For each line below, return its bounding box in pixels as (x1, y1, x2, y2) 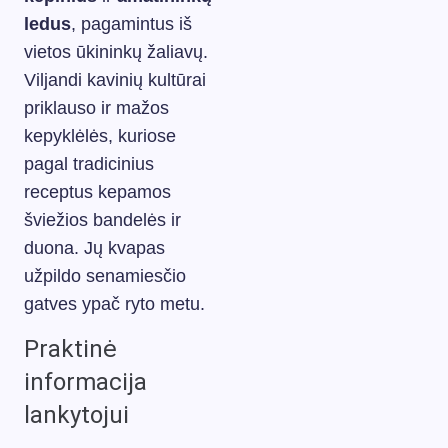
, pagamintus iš (71, 13, 192, 34)
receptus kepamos (24, 181, 171, 202)
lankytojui (24, 400, 129, 429)
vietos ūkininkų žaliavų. (24, 41, 208, 62)
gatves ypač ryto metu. (24, 293, 205, 314)
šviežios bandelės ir (24, 209, 181, 230)
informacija (24, 367, 147, 396)
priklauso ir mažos (24, 97, 169, 118)
